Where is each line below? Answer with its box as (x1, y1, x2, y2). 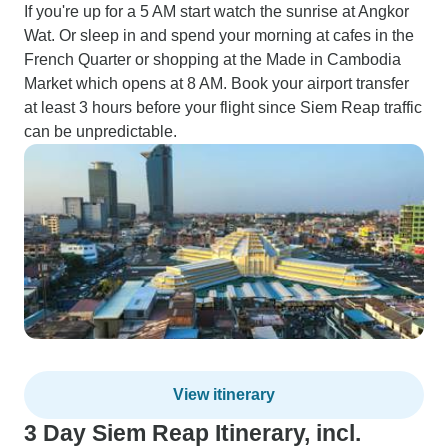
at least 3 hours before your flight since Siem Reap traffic (24, 99, 422, 116)
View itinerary (173, 386, 275, 403)
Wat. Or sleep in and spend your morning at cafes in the (24, 27, 414, 44)
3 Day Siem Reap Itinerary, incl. (24, 420, 361, 446)
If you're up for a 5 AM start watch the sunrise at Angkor (24, 3, 409, 20)
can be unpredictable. (24, 123, 177, 140)
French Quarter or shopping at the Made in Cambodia (24, 51, 401, 68)
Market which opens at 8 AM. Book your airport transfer (24, 75, 409, 92)
